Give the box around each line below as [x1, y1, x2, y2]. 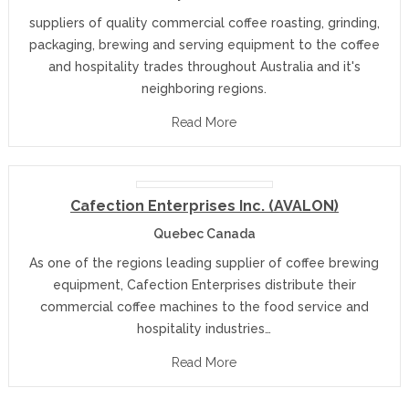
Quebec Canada [152, 226, 256, 241]
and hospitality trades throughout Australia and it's [47, 59, 361, 74]
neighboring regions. [142, 81, 267, 96]
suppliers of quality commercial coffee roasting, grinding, [28, 16, 380, 30]
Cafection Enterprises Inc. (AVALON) [69, 197, 339, 215]
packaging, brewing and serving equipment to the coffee [28, 37, 380, 52]
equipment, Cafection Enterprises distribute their [52, 278, 356, 292]
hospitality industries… [137, 321, 272, 336]
